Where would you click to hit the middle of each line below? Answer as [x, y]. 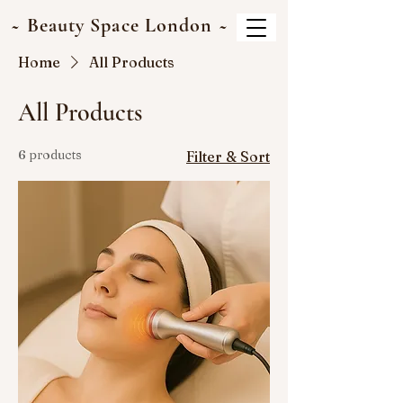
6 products [50, 155]
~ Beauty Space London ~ [120, 25]
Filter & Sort [228, 157]
